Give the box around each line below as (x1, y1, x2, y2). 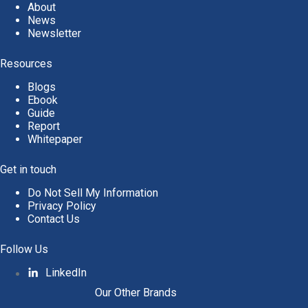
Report (27, 120, 60, 133)
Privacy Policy (27, 199, 96, 212)
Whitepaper (27, 133, 82, 146)
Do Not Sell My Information (27, 186, 158, 199)
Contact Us (27, 212, 80, 225)
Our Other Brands (94, 285, 177, 299)
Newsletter (27, 27, 81, 41)
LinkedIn (45, 265, 87, 279)
